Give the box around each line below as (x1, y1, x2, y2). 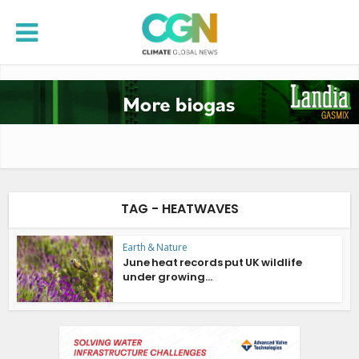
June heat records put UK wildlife (123, 255, 303, 270)
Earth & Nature (123, 240, 188, 254)
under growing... (123, 269, 213, 284)
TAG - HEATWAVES (120, 200, 239, 218)
